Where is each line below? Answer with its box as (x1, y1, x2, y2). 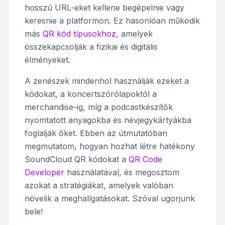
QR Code (129, 154, 162, 164)
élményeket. (25, 54, 70, 65)
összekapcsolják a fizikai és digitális (25, 41, 158, 52)
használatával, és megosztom (64, 167, 179, 177)
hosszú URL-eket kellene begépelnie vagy (25, 2, 184, 13)
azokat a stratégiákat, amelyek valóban (25, 180, 173, 190)
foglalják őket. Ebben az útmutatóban (25, 128, 167, 138)
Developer (25, 167, 64, 177)
